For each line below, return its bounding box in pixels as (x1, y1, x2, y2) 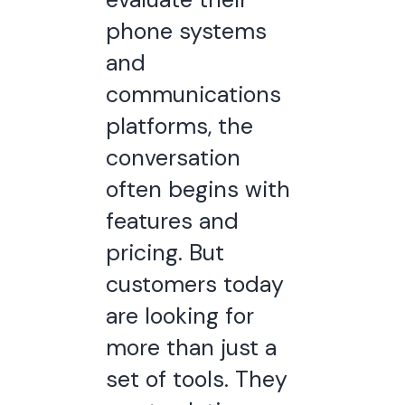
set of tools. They (105, 364, 287, 394)
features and (105, 206, 239, 236)
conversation (105, 143, 240, 173)
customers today (105, 269, 284, 299)
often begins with (105, 174, 290, 204)
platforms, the (105, 111, 253, 141)
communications (105, 80, 281, 109)
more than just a (105, 333, 277, 363)
